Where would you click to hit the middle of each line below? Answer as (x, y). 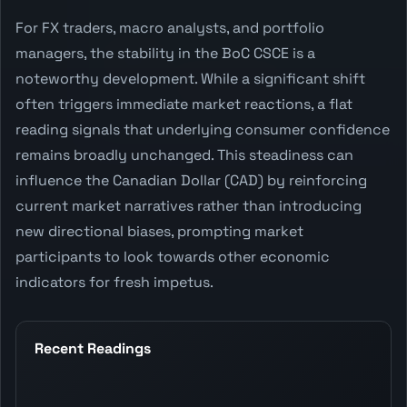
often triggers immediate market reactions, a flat (184, 104)
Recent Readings (93, 348)
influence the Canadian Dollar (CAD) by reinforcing (191, 180)
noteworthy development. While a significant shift (190, 78)
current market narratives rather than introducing (189, 205)
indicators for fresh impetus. (114, 282)
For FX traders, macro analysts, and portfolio (170, 27)
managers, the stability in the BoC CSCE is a (165, 53)
